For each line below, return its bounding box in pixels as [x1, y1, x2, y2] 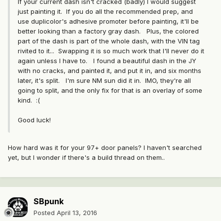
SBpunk [34, 196, 64, 207]
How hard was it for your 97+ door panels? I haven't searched [8, 144, 202, 152]
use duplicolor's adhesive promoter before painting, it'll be [18, 17, 199, 26]
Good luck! [18, 116, 51, 124]
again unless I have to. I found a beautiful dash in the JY [18, 57, 196, 65]
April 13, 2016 [57, 209, 97, 217]
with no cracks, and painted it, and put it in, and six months [18, 67, 201, 75]
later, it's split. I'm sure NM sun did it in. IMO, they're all [18, 76, 191, 85]
